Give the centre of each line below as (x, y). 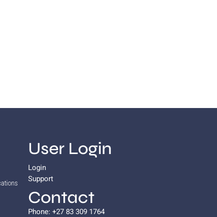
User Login (70, 149)
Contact (62, 198)
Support (41, 179)
